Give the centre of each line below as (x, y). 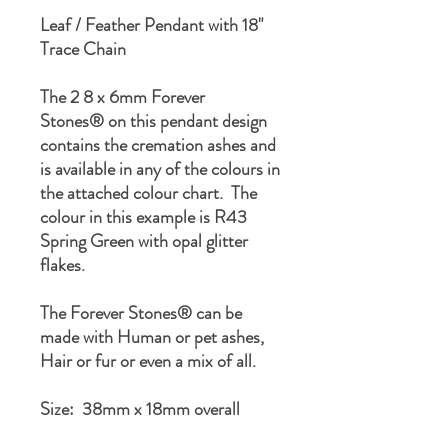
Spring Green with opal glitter (144, 241)
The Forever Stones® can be (141, 313)
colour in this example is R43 (143, 217)
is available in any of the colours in (160, 169)
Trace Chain (83, 49)
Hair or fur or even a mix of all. (150, 361)
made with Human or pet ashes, (152, 337)
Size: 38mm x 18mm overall (140, 409)
